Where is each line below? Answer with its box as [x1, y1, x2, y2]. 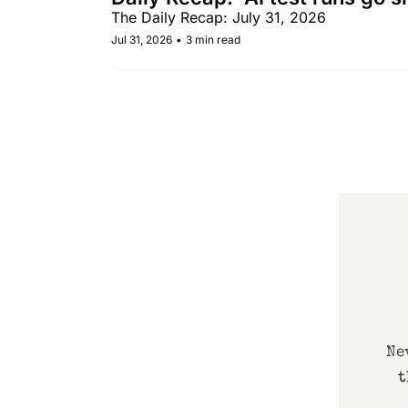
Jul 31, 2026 [111, 33, 172, 46]
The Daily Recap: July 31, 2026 [111, 8, 326, 26]
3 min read [186, 33, 240, 46]
